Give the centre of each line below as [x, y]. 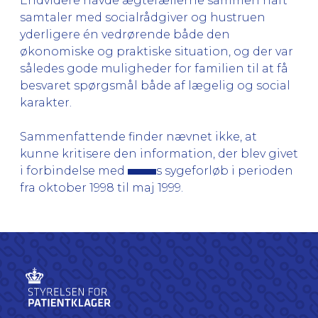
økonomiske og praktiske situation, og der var [157, 51]
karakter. [46, 102]
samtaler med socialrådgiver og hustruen [143, 17]
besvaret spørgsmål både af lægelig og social [155, 85]
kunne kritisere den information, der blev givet [159, 153]
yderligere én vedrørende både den [125, 34]
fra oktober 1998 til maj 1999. [102, 187]
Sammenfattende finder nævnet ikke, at [138, 136]
